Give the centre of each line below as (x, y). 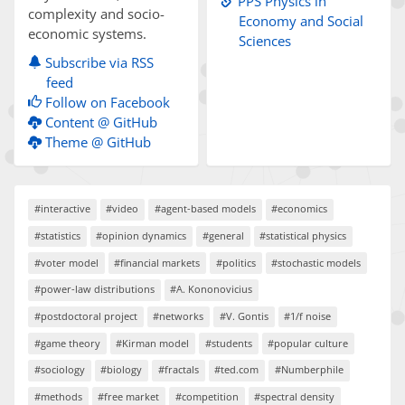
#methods (58, 396)
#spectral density (295, 396)
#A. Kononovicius (212, 289)
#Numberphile (309, 370)
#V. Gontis (244, 316)
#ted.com (237, 370)
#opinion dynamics (141, 236)
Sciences (265, 41)
